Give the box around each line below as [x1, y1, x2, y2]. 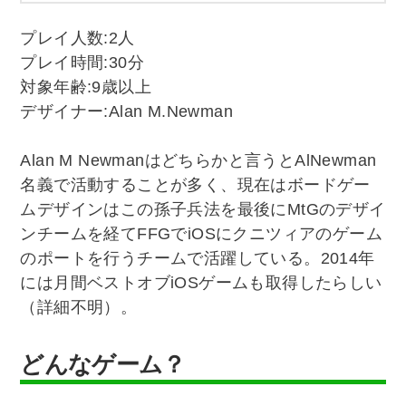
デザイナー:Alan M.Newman [20, 102, 234, 121]
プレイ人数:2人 [20, 29, 135, 48]
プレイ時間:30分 [20, 53, 145, 72]
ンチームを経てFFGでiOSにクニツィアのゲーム [20, 225, 383, 244]
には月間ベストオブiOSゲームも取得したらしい [20, 274, 382, 293]
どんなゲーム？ [20, 346, 186, 380]
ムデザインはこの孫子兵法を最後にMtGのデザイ [20, 200, 386, 219]
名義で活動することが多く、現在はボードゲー [20, 176, 371, 195]
